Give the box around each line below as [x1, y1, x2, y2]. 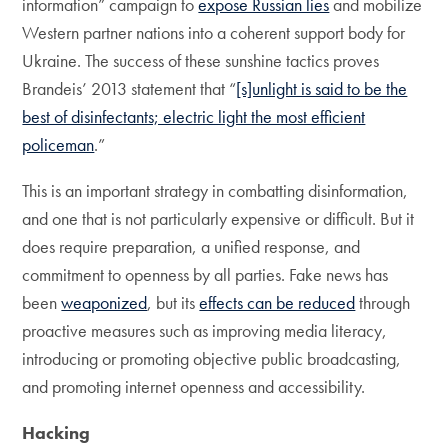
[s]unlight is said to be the [236, 77, 408, 100]
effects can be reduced [199, 291, 356, 314]
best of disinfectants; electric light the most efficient [22, 105, 366, 128]
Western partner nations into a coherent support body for [22, 21, 406, 44]
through [355, 291, 411, 314]
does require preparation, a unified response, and [22, 235, 361, 258]
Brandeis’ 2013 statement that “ [22, 77, 237, 100]
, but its [147, 291, 200, 314]
